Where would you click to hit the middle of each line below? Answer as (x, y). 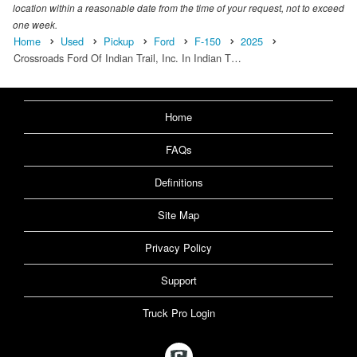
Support (178, 280)
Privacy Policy (178, 247)
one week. (35, 24)
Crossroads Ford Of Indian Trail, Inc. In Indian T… (127, 57)
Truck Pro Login (178, 312)
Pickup (119, 41)
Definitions (178, 182)
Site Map (178, 214)
